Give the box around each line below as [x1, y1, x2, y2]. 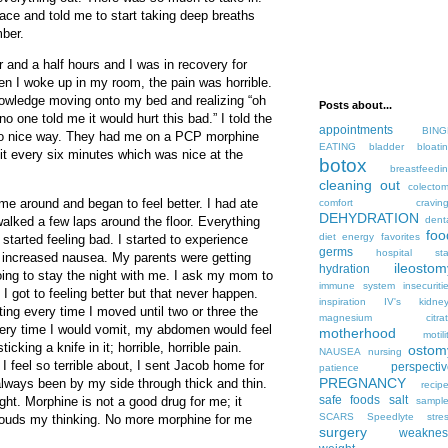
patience [319, 362, 359, 374]
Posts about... [319, 99, 392, 112]
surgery [319, 424, 367, 441]
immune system [319, 280, 395, 292]
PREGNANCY [319, 375, 406, 392]
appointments [319, 123, 393, 138]
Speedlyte [367, 411, 414, 423]
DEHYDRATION [319, 210, 419, 227]
